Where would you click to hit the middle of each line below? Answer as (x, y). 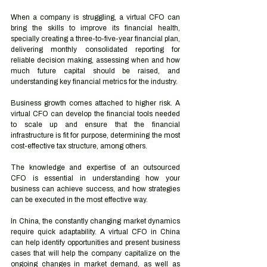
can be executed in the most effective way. (79, 200)
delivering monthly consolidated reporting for (95, 49)
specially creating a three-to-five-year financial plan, (95, 39)
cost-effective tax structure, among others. (80, 146)
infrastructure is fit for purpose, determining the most (95, 135)
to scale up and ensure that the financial (95, 125)
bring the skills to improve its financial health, (95, 28)
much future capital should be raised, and (95, 71)
